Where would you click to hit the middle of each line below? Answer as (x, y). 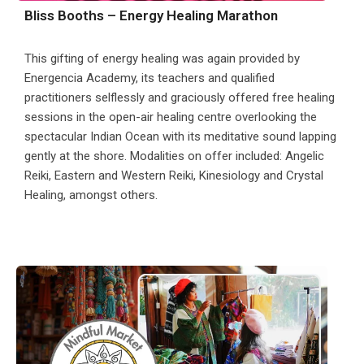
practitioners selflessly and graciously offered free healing (180, 98)
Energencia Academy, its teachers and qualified (149, 78)
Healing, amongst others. (91, 195)
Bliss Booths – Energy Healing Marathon (151, 16)
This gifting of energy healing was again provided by (162, 59)
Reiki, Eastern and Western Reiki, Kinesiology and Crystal (174, 176)
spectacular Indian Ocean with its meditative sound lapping (180, 137)
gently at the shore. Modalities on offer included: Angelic (174, 156)
